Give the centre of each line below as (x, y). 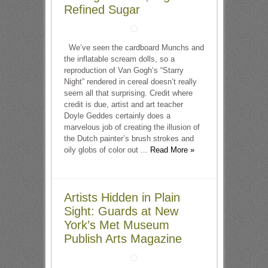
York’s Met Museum (116, 225)
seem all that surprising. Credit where (128, 93)
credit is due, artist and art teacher (123, 104)
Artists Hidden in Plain (122, 197)
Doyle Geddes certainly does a (117, 116)
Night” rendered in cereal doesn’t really (130, 82)
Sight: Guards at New (121, 211)
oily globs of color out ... (107, 150)
